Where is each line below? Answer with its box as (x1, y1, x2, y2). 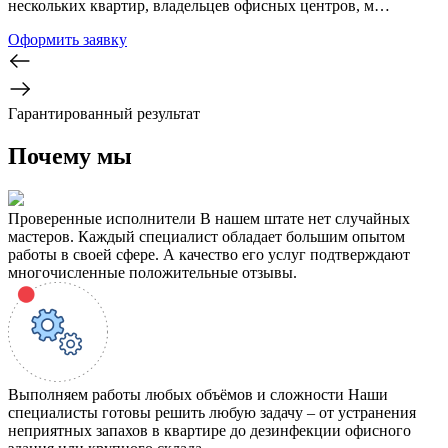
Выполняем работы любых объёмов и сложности (8, 385, 344, 403)
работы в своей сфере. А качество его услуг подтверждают (8, 245, 410, 263)
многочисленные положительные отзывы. (8, 263, 297, 281)
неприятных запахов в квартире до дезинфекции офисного (8, 421, 411, 439)
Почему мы (8, 142, 132, 169)
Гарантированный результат (8, 104, 200, 122)
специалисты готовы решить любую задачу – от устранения (8, 403, 416, 421)
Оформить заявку (8, 30, 127, 48)
